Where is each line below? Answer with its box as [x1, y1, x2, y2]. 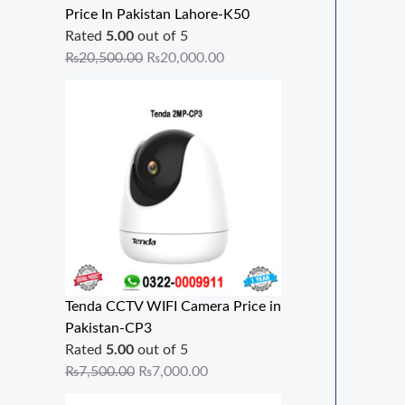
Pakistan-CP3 [65, 321, 152, 336]
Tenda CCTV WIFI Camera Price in [65, 299, 281, 315]
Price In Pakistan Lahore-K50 [65, 7, 250, 23]
